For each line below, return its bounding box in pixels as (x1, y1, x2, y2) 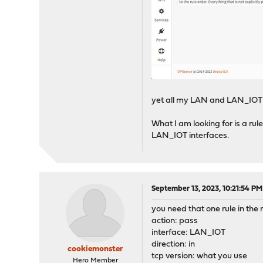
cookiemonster (67, 245, 123, 254)
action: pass (151, 217, 198, 225)
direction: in (151, 240, 195, 249)
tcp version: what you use (151, 252, 248, 261)
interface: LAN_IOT (151, 228, 226, 237)
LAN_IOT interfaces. (151, 131, 230, 140)
